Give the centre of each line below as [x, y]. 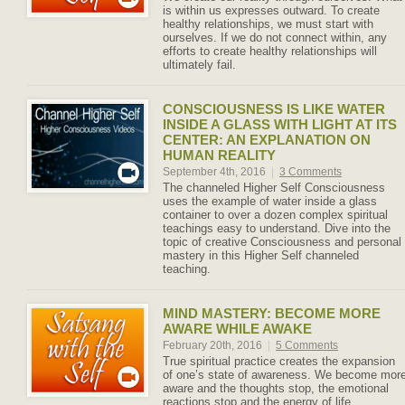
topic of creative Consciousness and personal [282, 242]
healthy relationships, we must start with [268, 24]
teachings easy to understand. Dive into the [277, 228]
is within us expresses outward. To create [271, 10]
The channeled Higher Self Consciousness [274, 188]
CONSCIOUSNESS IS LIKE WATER [274, 109]
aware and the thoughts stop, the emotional [276, 388]
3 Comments [311, 172]
